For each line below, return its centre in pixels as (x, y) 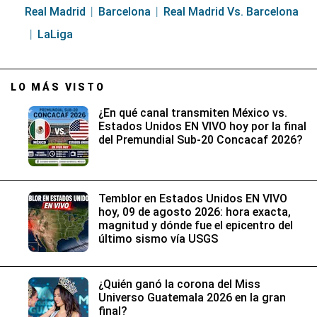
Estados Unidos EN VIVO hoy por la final (202, 126)
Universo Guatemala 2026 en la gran (192, 297)
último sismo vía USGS (158, 238)
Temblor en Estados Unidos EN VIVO (193, 198)
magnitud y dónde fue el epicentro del (196, 225)
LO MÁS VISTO (58, 87)
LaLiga (55, 34)
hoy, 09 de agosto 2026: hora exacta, (195, 212)
